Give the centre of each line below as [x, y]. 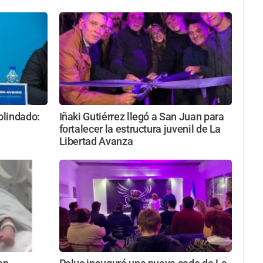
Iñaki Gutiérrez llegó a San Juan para [141, 117]
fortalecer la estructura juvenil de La [140, 129]
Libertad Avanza [96, 141]
